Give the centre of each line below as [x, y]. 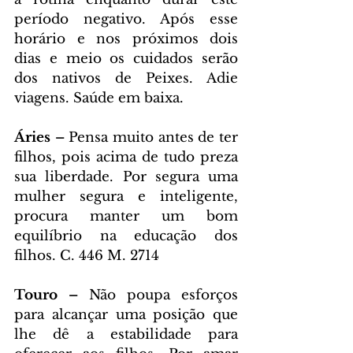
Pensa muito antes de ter [151, 138]
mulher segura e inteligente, [126, 197]
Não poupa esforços [158, 295]
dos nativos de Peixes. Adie [126, 79]
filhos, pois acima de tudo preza [126, 158]
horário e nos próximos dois [126, 39]
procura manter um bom [126, 217]
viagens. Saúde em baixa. [99, 98]
